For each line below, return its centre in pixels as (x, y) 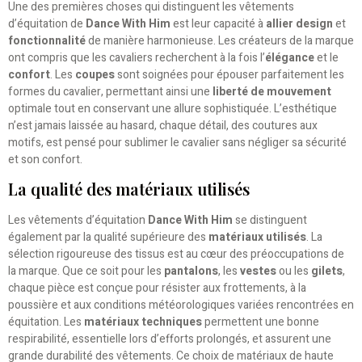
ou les (294, 271)
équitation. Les (46, 322)
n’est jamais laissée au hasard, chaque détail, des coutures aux (163, 125)
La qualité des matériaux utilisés (129, 189)
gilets (327, 271)
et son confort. (45, 159)
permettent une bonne (261, 322)
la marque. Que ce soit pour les (86, 271)
